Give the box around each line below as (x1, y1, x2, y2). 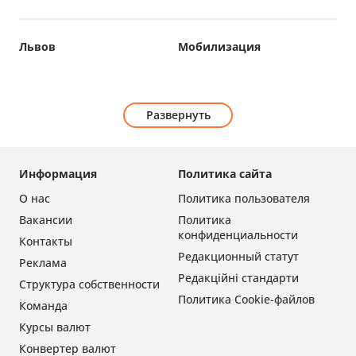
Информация (19, 166, 97, 182)
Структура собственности (19, 277, 160, 292)
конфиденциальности (178, 227, 298, 243)
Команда (19, 298, 68, 314)
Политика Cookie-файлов (178, 292, 315, 308)
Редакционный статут (178, 249, 299, 265)
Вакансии (19, 212, 72, 228)
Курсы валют (19, 319, 91, 335)
